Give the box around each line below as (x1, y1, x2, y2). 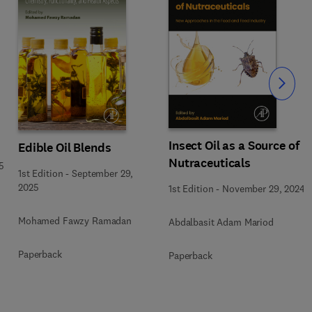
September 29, (72, 166, 134, 180)
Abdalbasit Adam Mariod (169, 216, 274, 228)
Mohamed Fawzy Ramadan (18, 214, 132, 227)
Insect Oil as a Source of (169, 137, 299, 154)
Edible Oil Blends (18, 139, 111, 156)
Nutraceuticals (169, 155, 251, 171)
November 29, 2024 (222, 182, 305, 195)
